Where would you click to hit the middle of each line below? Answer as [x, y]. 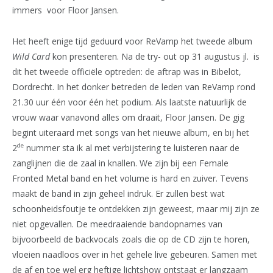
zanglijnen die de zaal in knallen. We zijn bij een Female [120, 163]
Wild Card [31, 56]
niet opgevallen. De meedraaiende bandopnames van [117, 224]
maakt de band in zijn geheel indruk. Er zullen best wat [119, 193]
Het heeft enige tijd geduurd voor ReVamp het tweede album [132, 41]
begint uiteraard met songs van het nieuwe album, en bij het [131, 132]
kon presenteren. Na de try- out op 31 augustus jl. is [155, 56]
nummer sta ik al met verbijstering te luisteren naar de [132, 147]
